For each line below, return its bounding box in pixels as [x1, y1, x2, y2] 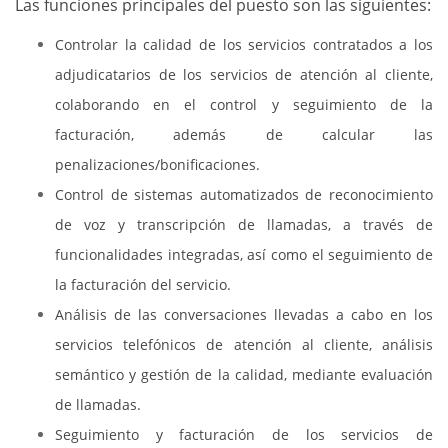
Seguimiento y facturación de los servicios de [55, 425, 433, 444]
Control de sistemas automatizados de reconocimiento [55, 185, 433, 204]
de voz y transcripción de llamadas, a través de [55, 215, 433, 234]
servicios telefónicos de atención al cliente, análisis [55, 335, 433, 354]
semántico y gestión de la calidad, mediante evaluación [55, 365, 433, 384]
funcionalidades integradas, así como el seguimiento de [55, 245, 433, 264]
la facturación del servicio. [55, 275, 231, 294]
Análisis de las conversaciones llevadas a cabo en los [55, 305, 433, 324]
